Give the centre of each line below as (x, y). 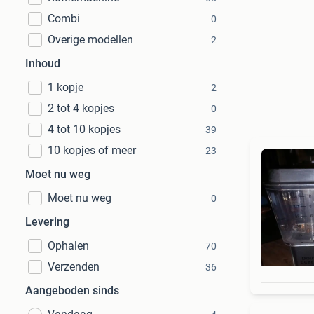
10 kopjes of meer (92, 150)
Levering (47, 222)
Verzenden (74, 267)
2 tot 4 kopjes (81, 108)
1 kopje (66, 87)
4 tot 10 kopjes (84, 129)
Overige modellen (90, 40)
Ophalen (68, 246)
